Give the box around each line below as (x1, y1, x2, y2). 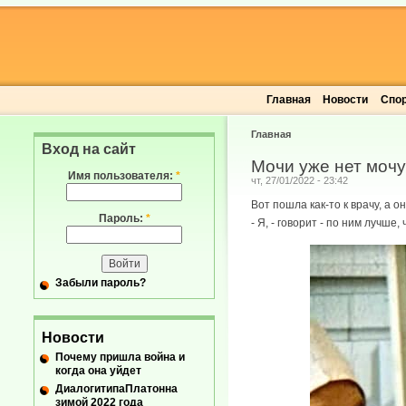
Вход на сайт (42, 141, 136, 157)
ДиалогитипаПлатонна (55, 382, 178, 395)
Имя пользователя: (68, 169, 176, 182)
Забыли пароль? (55, 276, 146, 290)
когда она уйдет (55, 363, 141, 377)
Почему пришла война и (55, 350, 185, 363)
